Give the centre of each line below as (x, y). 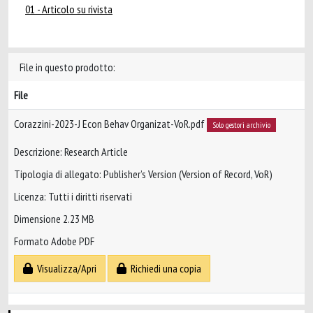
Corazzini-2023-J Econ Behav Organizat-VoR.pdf (110, 124)
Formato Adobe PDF (54, 241)
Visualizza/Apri (65, 269)
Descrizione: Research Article (71, 152)
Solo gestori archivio (241, 125)
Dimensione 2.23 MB (54, 219)
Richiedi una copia (164, 269)
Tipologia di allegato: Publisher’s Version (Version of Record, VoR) (143, 174)
